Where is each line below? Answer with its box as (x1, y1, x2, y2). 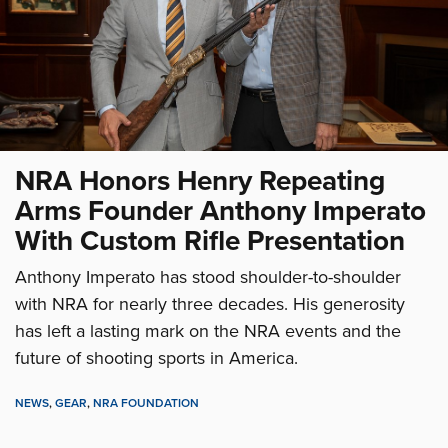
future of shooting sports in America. (15, 347, 298, 370)
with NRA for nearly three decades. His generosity (15, 293, 405, 316)
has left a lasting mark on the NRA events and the (15, 320, 401, 343)
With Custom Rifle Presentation (15, 224, 405, 259)
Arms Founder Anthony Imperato (15, 194, 426, 229)
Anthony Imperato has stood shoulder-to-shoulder (15, 266, 401, 289)
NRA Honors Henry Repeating (15, 164, 385, 199)
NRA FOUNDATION (93, 396, 199, 411)
